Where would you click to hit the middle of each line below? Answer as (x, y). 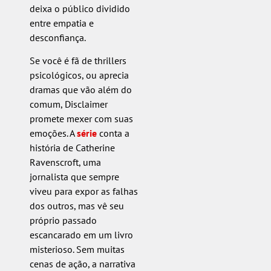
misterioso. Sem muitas (77, 250)
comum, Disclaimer (68, 104)
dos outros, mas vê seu (77, 206)
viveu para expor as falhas (83, 191)
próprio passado (63, 220)
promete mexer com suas (81, 119)
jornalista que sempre (74, 177)
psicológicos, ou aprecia (79, 75)
